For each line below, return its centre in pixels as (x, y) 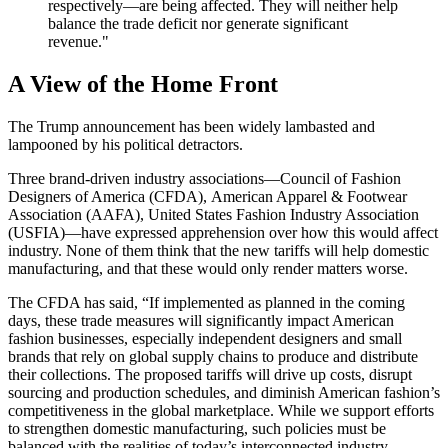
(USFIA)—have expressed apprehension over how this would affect (223, 233)
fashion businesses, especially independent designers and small (205, 339)
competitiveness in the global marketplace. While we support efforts (221, 411)
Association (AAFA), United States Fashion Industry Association (213, 215)
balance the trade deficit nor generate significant (198, 24)
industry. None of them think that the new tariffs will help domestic (218, 251)
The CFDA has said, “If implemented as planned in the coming (206, 303)
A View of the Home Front (143, 84)
